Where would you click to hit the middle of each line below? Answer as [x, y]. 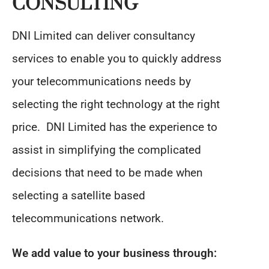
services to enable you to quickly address [117, 59]
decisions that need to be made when [107, 173]
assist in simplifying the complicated [107, 150]
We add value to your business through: [114, 253]
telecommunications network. [88, 218]
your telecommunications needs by [101, 81]
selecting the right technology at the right [116, 104]
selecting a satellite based [79, 195]
